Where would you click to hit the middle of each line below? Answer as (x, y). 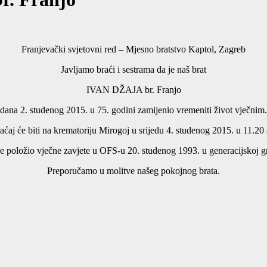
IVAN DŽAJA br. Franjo (133, 89)
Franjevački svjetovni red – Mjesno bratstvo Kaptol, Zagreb (133, 49)
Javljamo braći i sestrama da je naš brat (133, 69)
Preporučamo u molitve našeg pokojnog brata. (133, 170)
